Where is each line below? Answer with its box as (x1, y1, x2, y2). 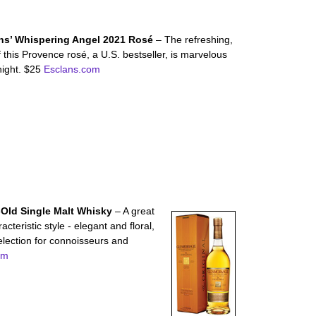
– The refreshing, (156, 34, 233, 45)
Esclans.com (44, 63, 100, 75)
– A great (115, 205, 155, 217)
